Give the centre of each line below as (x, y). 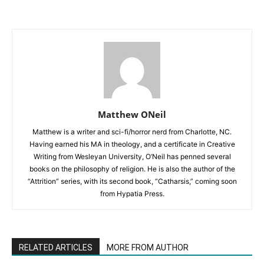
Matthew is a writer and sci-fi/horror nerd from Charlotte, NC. (132, 131)
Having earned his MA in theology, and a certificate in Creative (132, 144)
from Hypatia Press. (132, 193)
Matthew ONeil (132, 114)
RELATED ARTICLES (56, 247)
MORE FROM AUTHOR (148, 247)
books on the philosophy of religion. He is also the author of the (132, 169)
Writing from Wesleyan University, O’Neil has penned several (132, 156)
